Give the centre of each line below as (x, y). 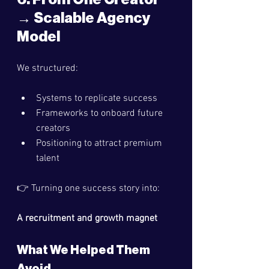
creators (53, 128)
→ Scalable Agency (85, 18)
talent (48, 159)
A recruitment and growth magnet (87, 219)
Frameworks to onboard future (101, 113)
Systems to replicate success (97, 98)
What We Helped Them (84, 250)
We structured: (47, 68)
